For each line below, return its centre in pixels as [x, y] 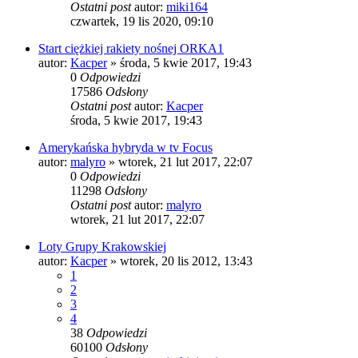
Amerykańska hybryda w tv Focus [125, 147]
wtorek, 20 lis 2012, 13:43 [186, 261]
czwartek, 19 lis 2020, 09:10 [142, 21]
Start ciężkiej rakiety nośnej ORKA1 [131, 48]
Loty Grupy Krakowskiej [102, 246]
